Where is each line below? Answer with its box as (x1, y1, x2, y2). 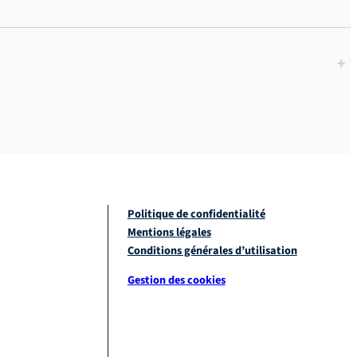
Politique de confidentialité (127, 205, 265, 222)
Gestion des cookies (127, 271, 226, 288)
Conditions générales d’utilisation (127, 241, 297, 259)
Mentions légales (127, 223, 211, 241)
